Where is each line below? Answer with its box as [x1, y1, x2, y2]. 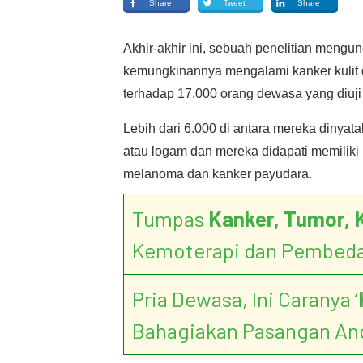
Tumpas [132, 206, 208, 231]
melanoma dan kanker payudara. [123, 167, 312, 181]
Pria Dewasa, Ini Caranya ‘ [132, 286, 358, 311]
